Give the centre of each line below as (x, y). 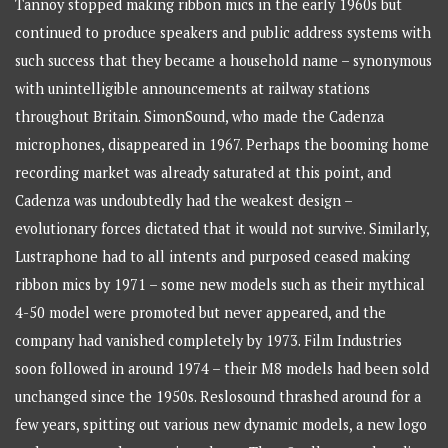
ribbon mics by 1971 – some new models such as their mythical (220, 285)
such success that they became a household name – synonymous (224, 61)
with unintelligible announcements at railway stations (193, 89)
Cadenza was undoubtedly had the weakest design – (184, 201)
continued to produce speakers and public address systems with (223, 33)
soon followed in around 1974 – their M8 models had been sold (222, 369)
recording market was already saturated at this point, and (203, 173)
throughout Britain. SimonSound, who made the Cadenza (200, 117)
